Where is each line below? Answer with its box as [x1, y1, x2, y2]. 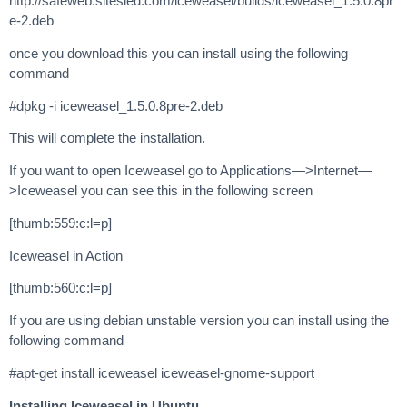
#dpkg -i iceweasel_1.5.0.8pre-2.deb [9, 97, 223, 114]
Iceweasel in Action [9, 247, 123, 263]
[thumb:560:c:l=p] [9, 280, 112, 296]
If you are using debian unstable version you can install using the [9, 313, 389, 329]
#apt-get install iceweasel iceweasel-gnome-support [9, 364, 314, 381]
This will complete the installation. [9, 130, 205, 146]
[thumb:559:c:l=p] [9, 214, 112, 231]
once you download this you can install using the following [9, 45, 348, 61]
